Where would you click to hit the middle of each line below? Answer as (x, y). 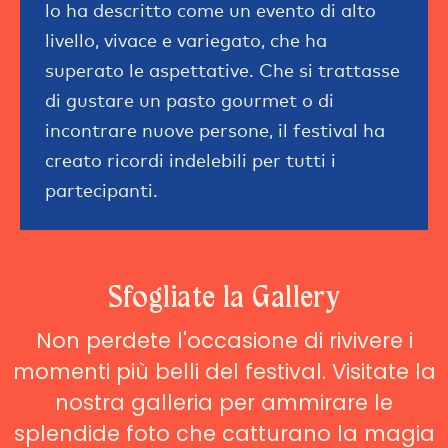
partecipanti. (101, 189)
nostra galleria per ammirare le (224, 402)
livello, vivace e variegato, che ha (186, 39)
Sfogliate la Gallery (224, 298)
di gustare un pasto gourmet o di (189, 99)
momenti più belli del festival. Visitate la (224, 371)
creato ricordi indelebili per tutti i (190, 159)
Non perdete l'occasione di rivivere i (224, 340)
